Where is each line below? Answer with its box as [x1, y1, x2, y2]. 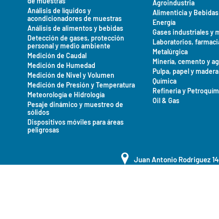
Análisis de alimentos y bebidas [27, 24, 123, 32]
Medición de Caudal [27, 51, 87, 60]
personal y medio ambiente [27, 42, 110, 50]
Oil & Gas [153, 96, 180, 105]
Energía [153, 18, 176, 26]
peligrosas [27, 126, 59, 134]
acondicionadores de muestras [27, 14, 122, 22]
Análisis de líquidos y [27, 6, 91, 15]
